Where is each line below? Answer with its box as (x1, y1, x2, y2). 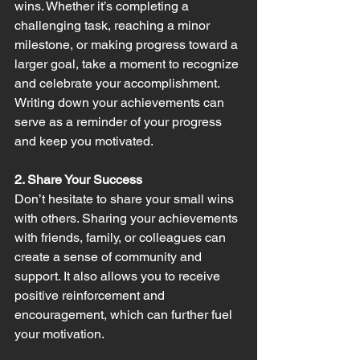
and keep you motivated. (14, 133, 153, 149)
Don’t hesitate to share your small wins (14, 190, 237, 207)
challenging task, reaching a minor (14, 17, 213, 33)
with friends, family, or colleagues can (14, 229, 229, 245)
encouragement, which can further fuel (14, 306, 235, 322)
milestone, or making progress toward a (14, 36, 241, 52)
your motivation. (14, 325, 104, 342)
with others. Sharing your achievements (14, 210, 241, 226)
